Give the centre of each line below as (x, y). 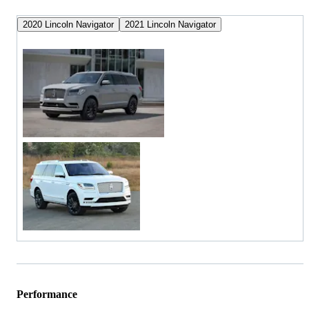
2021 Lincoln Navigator (170, 24)
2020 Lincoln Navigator (68, 24)
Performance (47, 294)
